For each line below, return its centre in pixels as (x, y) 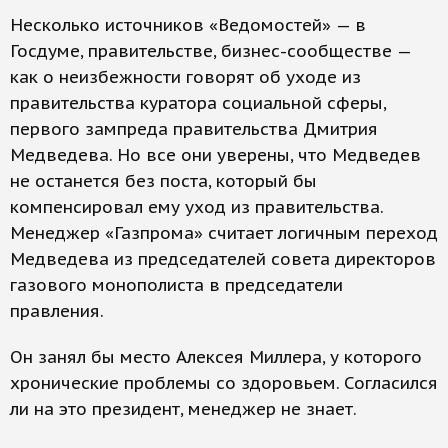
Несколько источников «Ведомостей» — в (188, 25)
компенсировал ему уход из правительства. (196, 207)
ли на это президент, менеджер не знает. (183, 409)
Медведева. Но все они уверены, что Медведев (215, 155)
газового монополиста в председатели (176, 285)
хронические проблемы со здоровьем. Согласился (224, 383)
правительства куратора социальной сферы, (198, 103)
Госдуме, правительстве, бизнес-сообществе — (210, 51)
